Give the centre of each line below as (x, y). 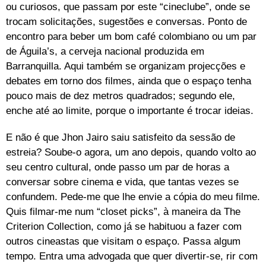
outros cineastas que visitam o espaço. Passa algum (123, 241)
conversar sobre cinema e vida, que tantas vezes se (122, 182)
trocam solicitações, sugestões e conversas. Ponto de (126, 21)
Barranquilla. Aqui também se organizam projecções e (126, 66)
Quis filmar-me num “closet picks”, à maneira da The (123, 211)
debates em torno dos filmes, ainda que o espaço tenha (129, 81)
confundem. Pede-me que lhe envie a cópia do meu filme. (133, 197)
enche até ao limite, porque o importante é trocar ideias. (130, 110)
